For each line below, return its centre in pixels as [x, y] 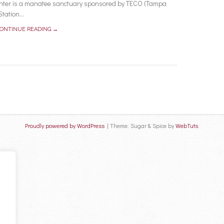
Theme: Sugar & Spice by [143, 125]
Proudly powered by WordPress [65, 125]
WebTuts [187, 125]
